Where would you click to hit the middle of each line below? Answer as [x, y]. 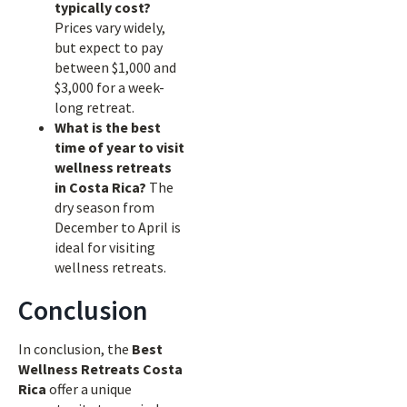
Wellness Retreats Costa [100, 369]
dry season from [104, 207]
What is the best [108, 127]
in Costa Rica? [100, 187]
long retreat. [94, 107]
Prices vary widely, [110, 27]
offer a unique [89, 389]
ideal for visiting [105, 247]
